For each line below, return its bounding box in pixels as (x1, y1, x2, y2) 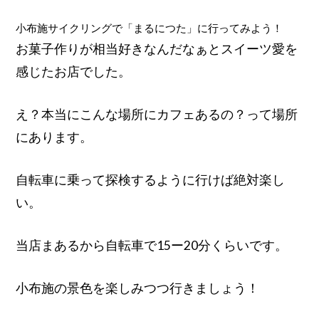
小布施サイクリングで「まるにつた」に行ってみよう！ (16, 21, 283, 34)
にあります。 (16, 129, 93, 145)
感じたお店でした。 (16, 63, 132, 79)
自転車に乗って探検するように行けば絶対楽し (16, 172, 286, 187)
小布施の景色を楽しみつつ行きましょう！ (16, 280, 260, 296)
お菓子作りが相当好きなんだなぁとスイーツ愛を (16, 41, 298, 56)
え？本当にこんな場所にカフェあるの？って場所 (16, 106, 298, 122)
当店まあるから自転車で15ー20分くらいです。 (16, 237, 288, 253)
